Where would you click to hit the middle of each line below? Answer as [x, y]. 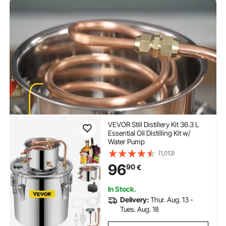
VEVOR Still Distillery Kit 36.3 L [153, 125]
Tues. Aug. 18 [139, 209]
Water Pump [126, 142]
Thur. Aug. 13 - [172, 200]
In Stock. [122, 189]
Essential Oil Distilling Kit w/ [149, 133]
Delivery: [134, 200]
